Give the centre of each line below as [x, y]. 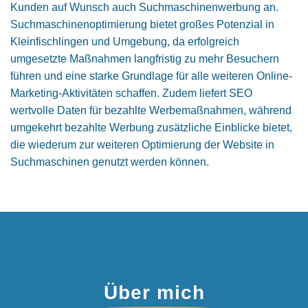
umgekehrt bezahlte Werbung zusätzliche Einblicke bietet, [151, 128]
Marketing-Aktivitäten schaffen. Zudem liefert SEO [131, 93]
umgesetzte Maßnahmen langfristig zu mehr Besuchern [145, 59]
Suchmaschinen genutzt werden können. [110, 162]
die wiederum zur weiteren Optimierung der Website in [142, 145]
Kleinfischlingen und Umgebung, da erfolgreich [125, 42]
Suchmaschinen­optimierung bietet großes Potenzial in [142, 24]
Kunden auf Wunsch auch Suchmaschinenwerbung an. [144, 7]
